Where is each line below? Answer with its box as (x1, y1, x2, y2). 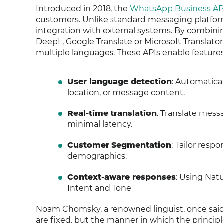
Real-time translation (67, 109, 157, 118)
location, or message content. (67, 88, 185, 97)
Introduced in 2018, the (36, 4, 130, 13)
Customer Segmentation (67, 140, 171, 150)
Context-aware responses (67, 172, 176, 182)
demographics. (67, 151, 127, 161)
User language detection (67, 77, 172, 86)
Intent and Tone (67, 183, 131, 193)
